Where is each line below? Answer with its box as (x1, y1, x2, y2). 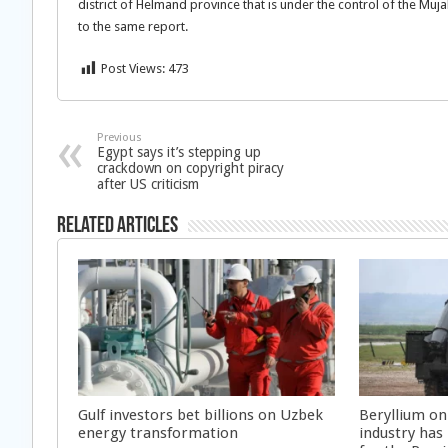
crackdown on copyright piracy (97, 160, 284, 176)
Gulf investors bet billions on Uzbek (78, 405, 323, 424)
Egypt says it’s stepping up (97, 144, 261, 160)
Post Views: (101, 61, 165, 76)
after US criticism (97, 176, 199, 192)
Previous (97, 131, 142, 144)
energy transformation (78, 423, 238, 442)
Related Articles (57, 215, 178, 238)
